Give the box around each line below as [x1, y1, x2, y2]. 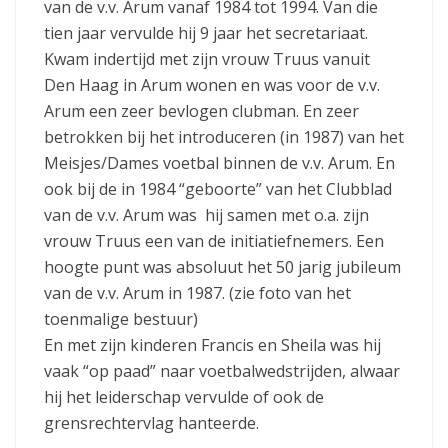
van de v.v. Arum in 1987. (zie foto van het [44, 281, 351, 304]
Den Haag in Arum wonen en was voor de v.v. [44, 73, 380, 96]
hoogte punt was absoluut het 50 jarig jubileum [44, 255, 401, 278]
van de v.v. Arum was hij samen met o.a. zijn [44, 203, 369, 226]
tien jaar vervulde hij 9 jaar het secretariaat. [44, 21, 368, 44]
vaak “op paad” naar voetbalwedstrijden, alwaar [44, 359, 400, 382]
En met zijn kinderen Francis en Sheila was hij [44, 333, 381, 356]
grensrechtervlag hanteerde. [44, 411, 263, 434]
